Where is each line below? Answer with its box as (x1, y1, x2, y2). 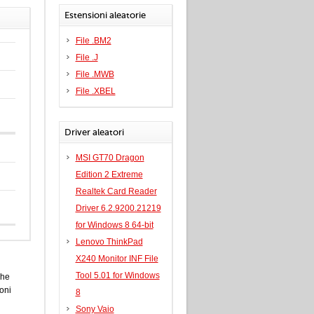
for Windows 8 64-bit (75, 220, 153, 230)
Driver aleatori (64, 127, 124, 137)
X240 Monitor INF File (75, 254, 158, 264)
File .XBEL (75, 86, 116, 96)
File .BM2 (75, 36, 111, 46)
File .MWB (75, 69, 114, 79)
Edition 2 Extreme (75, 170, 143, 179)
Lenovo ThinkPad (75, 237, 143, 247)
